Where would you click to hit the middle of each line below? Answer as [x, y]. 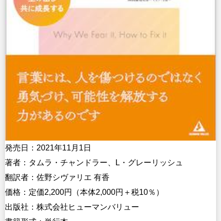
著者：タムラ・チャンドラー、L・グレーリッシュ [94, 163]
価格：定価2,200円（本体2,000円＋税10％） [84, 192]
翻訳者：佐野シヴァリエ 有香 [57, 178]
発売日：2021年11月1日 [48, 148]
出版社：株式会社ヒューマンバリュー [72, 207]
